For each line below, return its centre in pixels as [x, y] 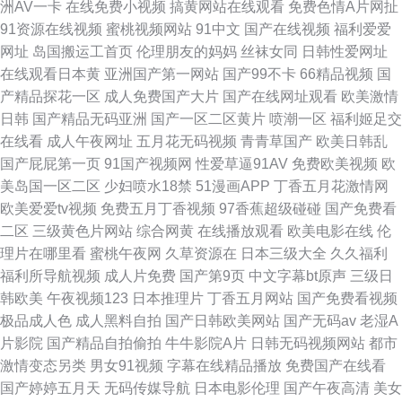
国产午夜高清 [327, 388]
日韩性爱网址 [345, 52]
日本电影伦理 [237, 388]
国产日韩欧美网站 [223, 321]
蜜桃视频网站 [149, 29]
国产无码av [320, 321]
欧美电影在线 [330, 231]
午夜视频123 [87, 298]
